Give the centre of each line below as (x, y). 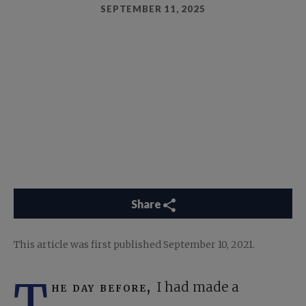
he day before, (104, 287)
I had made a (198, 287)
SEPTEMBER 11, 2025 (153, 9)
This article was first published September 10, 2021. (134, 245)
